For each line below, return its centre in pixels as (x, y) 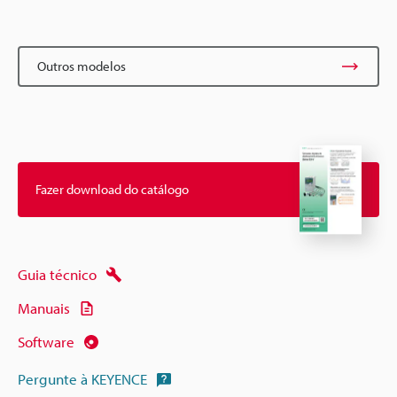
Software (46, 342)
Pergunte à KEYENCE (82, 379)
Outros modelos (82, 66)
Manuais (44, 308)
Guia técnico (57, 275)
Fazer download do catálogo (112, 190)
